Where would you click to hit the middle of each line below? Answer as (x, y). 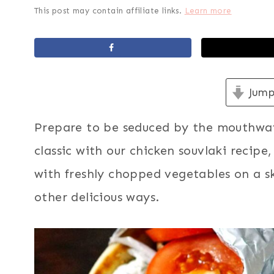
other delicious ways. (97, 197)
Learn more (208, 11)
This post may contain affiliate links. (109, 11)
